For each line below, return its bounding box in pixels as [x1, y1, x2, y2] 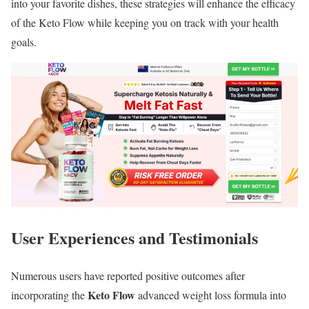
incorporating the [11, 287, 88, 302]
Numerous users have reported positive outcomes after [11, 268, 245, 283]
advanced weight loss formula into [135, 287, 286, 302]
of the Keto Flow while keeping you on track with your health [11, 14, 279, 30]
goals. [11, 34, 37, 49]
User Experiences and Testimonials [11, 225, 258, 250]
